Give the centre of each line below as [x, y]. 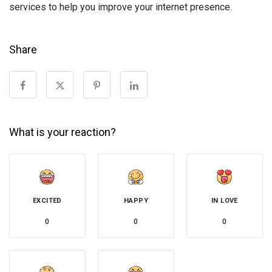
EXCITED [47, 200]
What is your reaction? [63, 132]
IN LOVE [225, 200]
